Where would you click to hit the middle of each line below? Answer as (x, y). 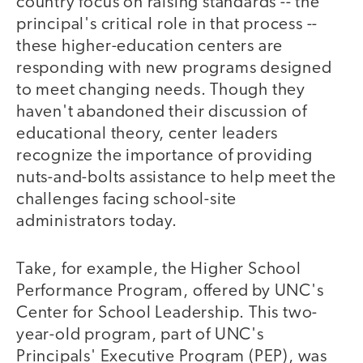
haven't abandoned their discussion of (162, 113)
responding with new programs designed (174, 69)
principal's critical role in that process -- (167, 25)
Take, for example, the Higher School (159, 269)
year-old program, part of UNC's (140, 335)
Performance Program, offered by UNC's (170, 291)
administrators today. (97, 222)
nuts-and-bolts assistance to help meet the (176, 178)
